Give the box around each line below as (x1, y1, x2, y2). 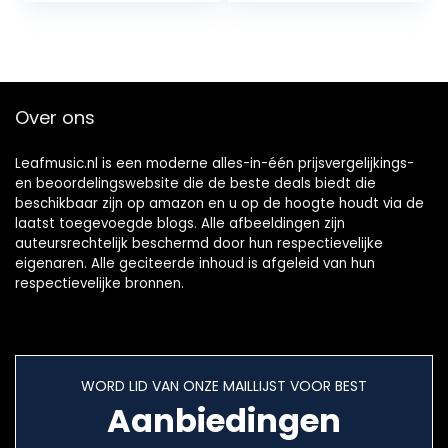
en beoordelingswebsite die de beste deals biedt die (15, 174, 376, 194)
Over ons (15, 105, 95, 131)
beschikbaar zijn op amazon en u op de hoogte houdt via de (15, 194, 424, 214)
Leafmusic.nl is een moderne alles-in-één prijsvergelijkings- (15, 154, 414, 174)
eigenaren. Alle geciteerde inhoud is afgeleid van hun (15, 254, 375, 274)
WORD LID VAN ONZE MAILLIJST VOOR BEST (81, 376, 367, 397)
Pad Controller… (39, 5, 164, 29)
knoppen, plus (243, 5, 354, 29)
